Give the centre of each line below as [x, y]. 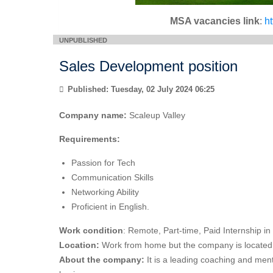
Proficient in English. [110, 207]
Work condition [91, 231]
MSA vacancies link [214, 21]
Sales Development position [148, 66]
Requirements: [90, 139]
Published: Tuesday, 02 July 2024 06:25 [140, 90]
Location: [79, 245]
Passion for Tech [103, 163]
